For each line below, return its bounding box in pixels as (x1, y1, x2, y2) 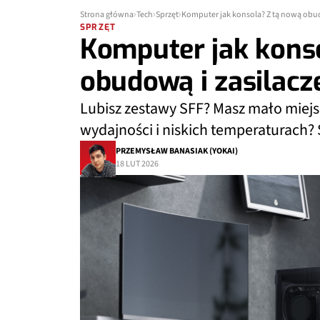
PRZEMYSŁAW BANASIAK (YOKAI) (116, 145, 238, 157)
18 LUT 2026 (116, 158, 159, 170)
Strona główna (80, 9, 134, 21)
